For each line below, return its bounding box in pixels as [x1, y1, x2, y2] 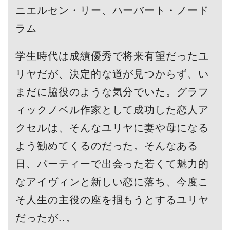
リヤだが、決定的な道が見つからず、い [15, 68, 209, 80]
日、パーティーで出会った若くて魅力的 [15, 158, 209, 170]
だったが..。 [15, 212, 76, 224]
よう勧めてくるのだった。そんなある [15, 140, 199, 152]
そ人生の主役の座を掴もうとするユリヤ [15, 194, 209, 206]
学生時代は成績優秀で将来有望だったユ [15, 50, 209, 62]
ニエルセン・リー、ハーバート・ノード [15, 4, 209, 16]
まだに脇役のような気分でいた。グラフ [15, 86, 209, 98]
